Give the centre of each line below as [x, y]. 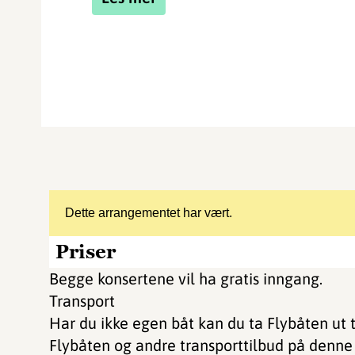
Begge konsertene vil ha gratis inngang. [186, 279]
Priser [86, 252]
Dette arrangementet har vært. [149, 213]
